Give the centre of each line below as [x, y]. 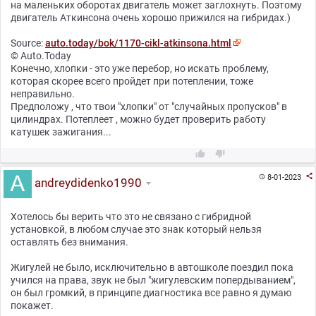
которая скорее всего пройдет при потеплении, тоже [132, 81]
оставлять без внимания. [69, 242]
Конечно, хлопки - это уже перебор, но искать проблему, [140, 69]
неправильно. [43, 94]
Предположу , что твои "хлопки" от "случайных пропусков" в [149, 107]
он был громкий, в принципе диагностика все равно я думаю [151, 293]
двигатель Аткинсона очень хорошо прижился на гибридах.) [151, 18]
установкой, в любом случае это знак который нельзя [136, 230]
